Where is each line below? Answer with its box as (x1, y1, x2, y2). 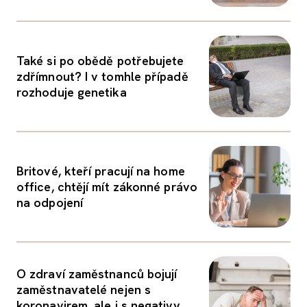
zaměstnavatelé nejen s (16, 281, 151, 297)
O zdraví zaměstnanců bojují (16, 265, 177, 282)
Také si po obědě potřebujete (16, 53, 184, 69)
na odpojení (16, 195, 83, 210)
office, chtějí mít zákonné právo (16, 179, 197, 195)
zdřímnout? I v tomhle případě (16, 69, 188, 84)
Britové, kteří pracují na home (16, 163, 185, 179)
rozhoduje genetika (16, 84, 127, 100)
